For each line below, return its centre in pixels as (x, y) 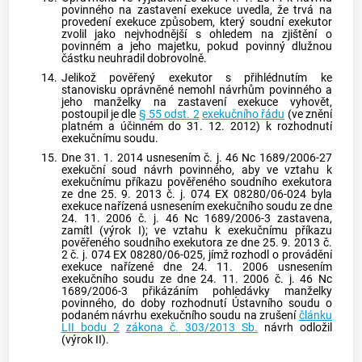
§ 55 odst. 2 (169, 115)
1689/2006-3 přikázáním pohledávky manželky (196, 291)
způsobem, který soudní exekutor (244, 23)
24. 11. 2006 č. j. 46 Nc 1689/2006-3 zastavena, (196, 218)
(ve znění (308, 115)
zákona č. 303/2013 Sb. (192, 327)
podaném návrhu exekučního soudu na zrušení (180, 315)
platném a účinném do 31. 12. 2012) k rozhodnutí (196, 127)
